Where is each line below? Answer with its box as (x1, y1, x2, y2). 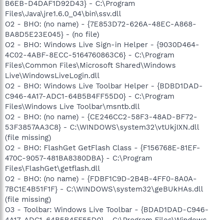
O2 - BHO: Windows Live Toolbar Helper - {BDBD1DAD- (5, 81, 203, 90)
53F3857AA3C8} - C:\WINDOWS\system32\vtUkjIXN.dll (5, 122, 199, 132)
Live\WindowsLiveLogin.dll (5, 71, 100, 80)
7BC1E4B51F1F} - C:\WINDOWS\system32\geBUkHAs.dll (5, 184, 203, 193)
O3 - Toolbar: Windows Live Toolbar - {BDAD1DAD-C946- (5, 205, 209, 214)
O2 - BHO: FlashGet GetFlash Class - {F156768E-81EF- (5, 143, 200, 152)
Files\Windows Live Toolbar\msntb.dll (5, 102, 140, 111)
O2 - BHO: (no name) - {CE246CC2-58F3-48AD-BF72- (5, 112, 197, 121)
